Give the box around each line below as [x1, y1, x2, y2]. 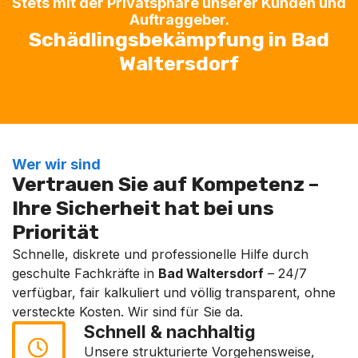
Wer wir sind [12, 156, 101, 173]
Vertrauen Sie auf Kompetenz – [12, 173, 319, 196]
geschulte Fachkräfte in [12, 265, 158, 281]
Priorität [12, 221, 99, 244]
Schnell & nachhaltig [84, 321, 256, 342]
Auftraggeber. [129, 11, 229, 28]
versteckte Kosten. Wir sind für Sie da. [12, 304, 243, 320]
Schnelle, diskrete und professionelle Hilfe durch [12, 246, 308, 262]
